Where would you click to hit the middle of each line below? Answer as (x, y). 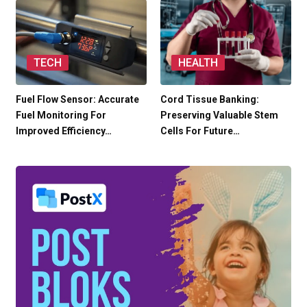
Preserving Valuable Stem (219, 115)
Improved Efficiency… (64, 131)
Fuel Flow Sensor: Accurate (77, 99)
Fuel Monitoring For (61, 115)
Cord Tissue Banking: (210, 99)
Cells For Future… (200, 131)
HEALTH (198, 62)
